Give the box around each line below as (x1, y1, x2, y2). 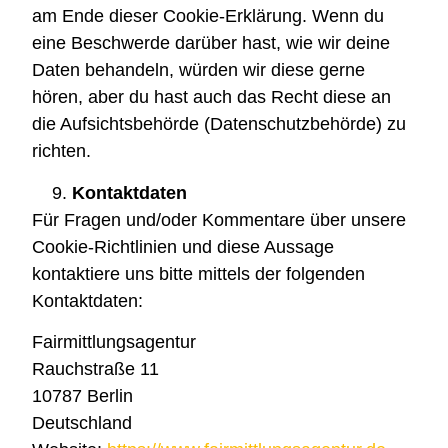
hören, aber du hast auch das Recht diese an (32, 87, 392, 108)
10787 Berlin (32, 386, 134, 407)
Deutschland (32, 413, 133, 434)
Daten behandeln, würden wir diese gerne (32, 60, 366, 81)
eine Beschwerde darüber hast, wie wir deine (32, 33, 391, 54)
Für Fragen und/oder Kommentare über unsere (32, 209, 407, 230)
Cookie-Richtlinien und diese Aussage (32, 236, 335, 257)
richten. (32, 141, 92, 162)
